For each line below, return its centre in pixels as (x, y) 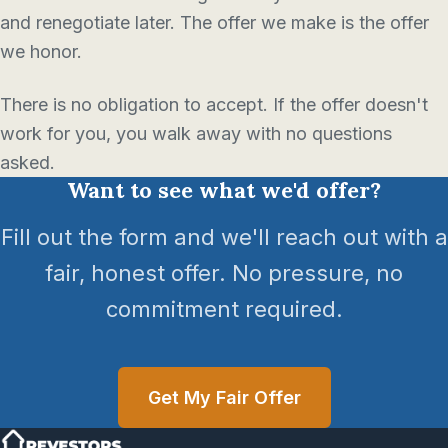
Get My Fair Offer (224, 397)
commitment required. (224, 309)
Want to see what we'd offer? (224, 190)
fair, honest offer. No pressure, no (224, 273)
